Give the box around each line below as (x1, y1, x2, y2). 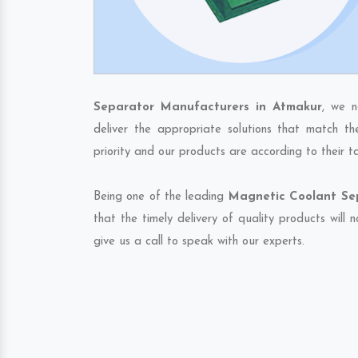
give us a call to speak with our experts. (93, 236, 304, 248)
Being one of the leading (93, 191, 229, 203)
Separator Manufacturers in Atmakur (93, 101, 322, 113)
